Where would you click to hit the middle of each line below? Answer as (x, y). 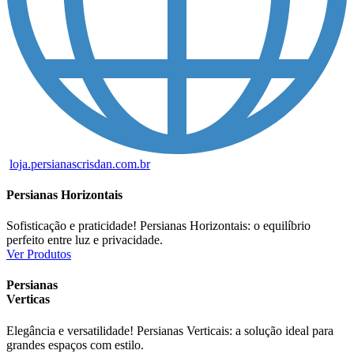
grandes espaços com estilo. (75, 345)
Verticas (28, 299)
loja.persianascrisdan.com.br (80, 164)
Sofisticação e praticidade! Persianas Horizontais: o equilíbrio (158, 226)
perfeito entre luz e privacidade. (85, 240)
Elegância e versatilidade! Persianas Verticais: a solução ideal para (170, 330)
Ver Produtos (39, 254)
